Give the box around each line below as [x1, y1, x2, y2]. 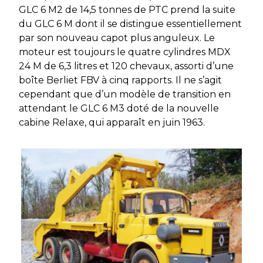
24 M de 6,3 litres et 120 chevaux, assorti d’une [19, 60, 234, 72]
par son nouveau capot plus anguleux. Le [19, 32, 215, 43]
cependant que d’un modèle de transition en [19, 88, 231, 100]
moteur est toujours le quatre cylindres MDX [19, 46, 231, 58]
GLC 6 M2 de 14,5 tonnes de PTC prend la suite [19, 4, 235, 15]
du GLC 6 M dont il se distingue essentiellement [19, 18, 242, 29]
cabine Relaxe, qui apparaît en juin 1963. [19, 116, 205, 128]
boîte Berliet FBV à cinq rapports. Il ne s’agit [19, 74, 222, 86]
